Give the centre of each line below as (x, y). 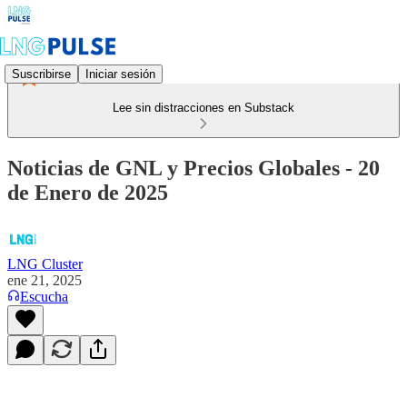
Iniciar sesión (120, 74)
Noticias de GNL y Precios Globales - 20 (194, 168)
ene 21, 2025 (45, 280)
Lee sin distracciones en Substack (203, 108)
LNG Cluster (45, 263)
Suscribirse (41, 74)
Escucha (44, 296)
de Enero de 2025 (88, 192)
